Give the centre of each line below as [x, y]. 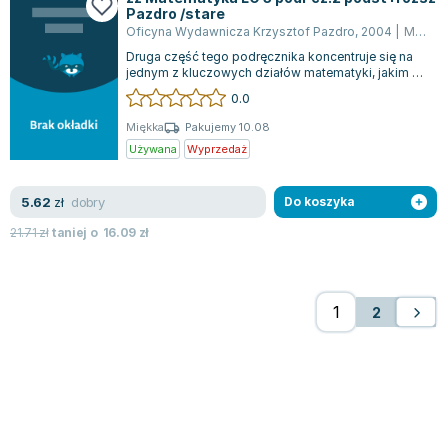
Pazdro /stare [175, 13]
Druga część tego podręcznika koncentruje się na [269, 57]
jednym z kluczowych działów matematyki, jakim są [276, 73]
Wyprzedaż [217, 148]
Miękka [145, 127]
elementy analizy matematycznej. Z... [232, 89]
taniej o [75, 232]
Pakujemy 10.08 [227, 127]
